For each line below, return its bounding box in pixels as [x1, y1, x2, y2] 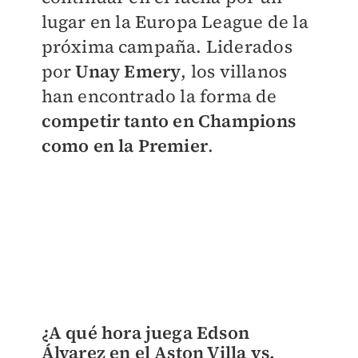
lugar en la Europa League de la [41, 10, 308, 34]
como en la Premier [41, 133, 209, 157]
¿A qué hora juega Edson [41, 320, 250, 344]
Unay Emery [75, 59, 181, 83]
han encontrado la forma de [41, 84, 277, 108]
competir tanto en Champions [41, 109, 296, 133]
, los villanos [181, 59, 292, 83]
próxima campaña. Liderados [41, 34, 292, 58]
